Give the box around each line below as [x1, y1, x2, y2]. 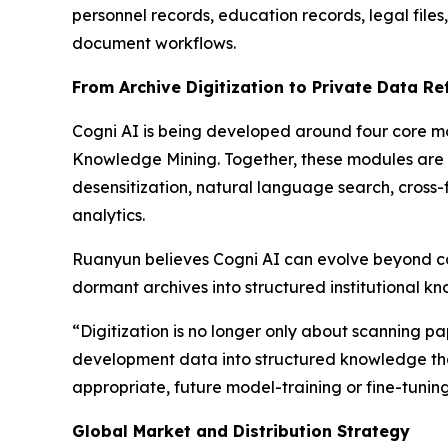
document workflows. [72, 33, 236, 54]
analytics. [72, 205, 145, 226]
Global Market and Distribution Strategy [72, 421, 410, 442]
